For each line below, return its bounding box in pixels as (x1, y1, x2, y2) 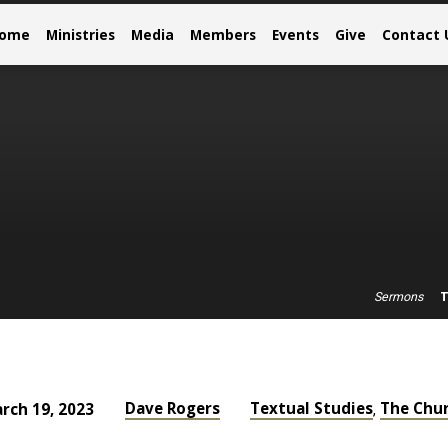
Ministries (46, 25, 115, 44)
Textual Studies (250, 398, 374, 418)
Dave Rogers (124, 398, 220, 418)
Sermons (374, 289, 424, 305)
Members (190, 25, 256, 44)
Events (272, 25, 319, 44)
